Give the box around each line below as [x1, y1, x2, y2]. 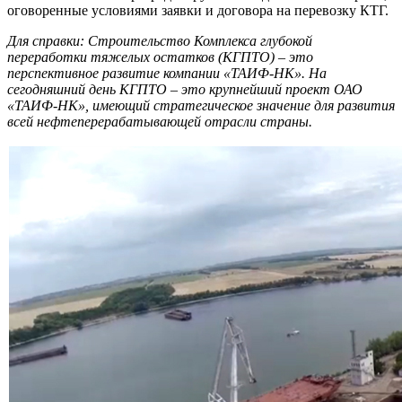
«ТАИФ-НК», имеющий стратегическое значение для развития [7, 98, 395, 114]
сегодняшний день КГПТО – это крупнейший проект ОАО [7, 82, 363, 98]
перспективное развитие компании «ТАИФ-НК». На [7, 66, 327, 82]
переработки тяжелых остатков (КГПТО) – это [7, 49, 313, 66]
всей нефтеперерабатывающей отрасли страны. [7, 114, 312, 130]
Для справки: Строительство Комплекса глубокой [7, 33, 312, 49]
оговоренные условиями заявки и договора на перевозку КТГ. [7, 3, 389, 19]
